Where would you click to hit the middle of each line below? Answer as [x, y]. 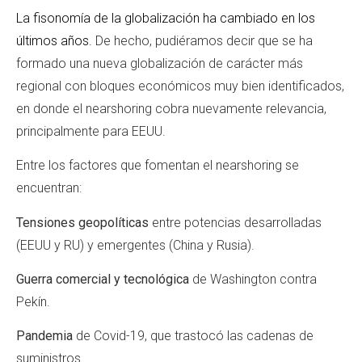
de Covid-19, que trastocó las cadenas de [193, 336]
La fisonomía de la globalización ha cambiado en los [166, 18]
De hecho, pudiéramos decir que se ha [202, 40]
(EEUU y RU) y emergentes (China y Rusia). [135, 245]
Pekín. [35, 301]
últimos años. [54, 40]
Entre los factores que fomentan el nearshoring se [158, 166]
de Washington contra [253, 279]
